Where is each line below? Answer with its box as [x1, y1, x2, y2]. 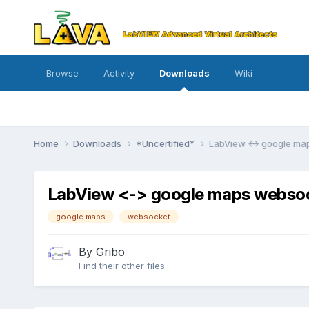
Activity [103, 68, 134, 79]
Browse [46, 68, 79, 79]
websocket [127, 211, 170, 221]
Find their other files [78, 260, 165, 272]
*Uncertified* [135, 137, 197, 149]
